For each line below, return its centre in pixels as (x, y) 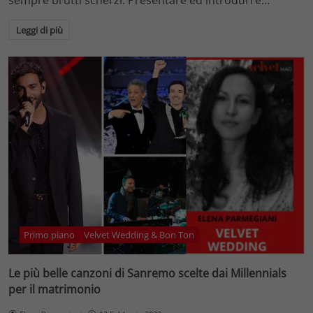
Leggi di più (39, 30)
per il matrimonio (54, 290)
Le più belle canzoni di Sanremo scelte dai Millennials (147, 274)
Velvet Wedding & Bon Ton (139, 234)
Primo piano (50, 234)
